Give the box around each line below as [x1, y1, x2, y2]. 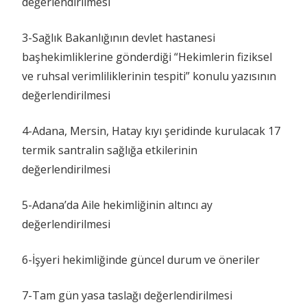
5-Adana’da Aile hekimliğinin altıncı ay [22, 197, 212, 212]
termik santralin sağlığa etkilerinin [22, 142, 197, 158]
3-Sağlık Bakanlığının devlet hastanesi [22, 29, 215, 45]
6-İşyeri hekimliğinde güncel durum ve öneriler [22, 251, 260, 267]
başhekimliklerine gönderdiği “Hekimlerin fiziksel [22, 49, 272, 64]
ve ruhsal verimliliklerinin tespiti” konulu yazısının [22, 68, 276, 84]
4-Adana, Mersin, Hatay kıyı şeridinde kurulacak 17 [22, 123, 280, 138]
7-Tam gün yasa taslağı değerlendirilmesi [22, 287, 232, 303]
